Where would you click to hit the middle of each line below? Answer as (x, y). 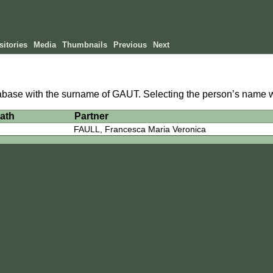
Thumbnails (85, 45)
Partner (91, 116)
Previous (130, 45)
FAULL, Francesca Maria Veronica (140, 129)
